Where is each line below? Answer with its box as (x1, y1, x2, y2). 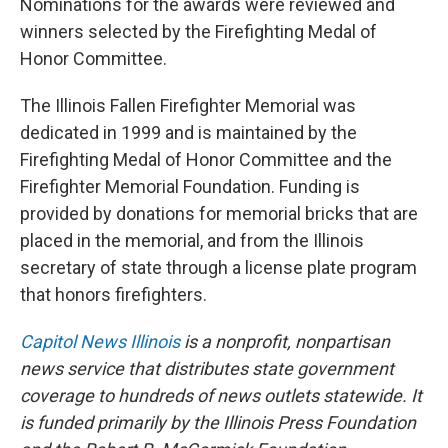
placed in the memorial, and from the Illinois (20, 230, 364, 251)
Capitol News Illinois (20, 331, 180, 352)
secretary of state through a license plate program (20, 257, 417, 278)
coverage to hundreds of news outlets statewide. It (20, 385, 422, 406)
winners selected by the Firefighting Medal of (20, 21, 377, 42)
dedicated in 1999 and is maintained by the (20, 122, 357, 143)
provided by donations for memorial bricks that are (20, 203, 418, 224)
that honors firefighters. (20, 284, 207, 305)
